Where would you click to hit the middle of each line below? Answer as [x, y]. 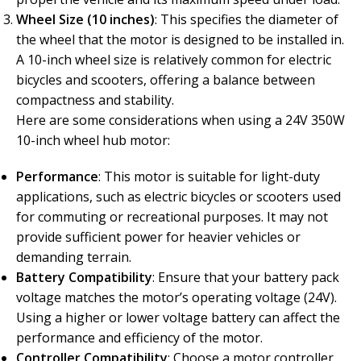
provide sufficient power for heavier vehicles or [158, 237]
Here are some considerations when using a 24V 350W [180, 120]
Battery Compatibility [84, 278]
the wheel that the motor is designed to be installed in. [180, 40]
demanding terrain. [74, 257]
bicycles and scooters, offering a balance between [166, 80]
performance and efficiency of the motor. [139, 338]
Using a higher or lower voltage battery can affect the [178, 318]
